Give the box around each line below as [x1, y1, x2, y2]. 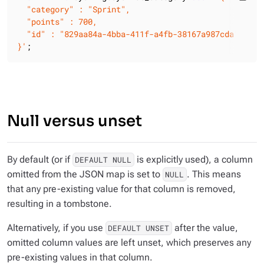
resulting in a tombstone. [7, 198, 112, 209]
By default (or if [7, 154, 72, 165]
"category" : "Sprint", [17, 4, 130, 15]
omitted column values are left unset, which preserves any [7, 237, 251, 248]
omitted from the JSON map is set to [7, 169, 163, 180]
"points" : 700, [17, 16, 97, 27]
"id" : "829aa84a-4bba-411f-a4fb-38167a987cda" [17, 28, 239, 39]
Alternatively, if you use [7, 222, 105, 233]
